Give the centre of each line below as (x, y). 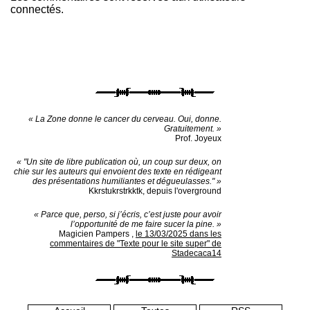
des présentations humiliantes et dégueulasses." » (127, 181)
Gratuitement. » (193, 129)
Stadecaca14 (197, 253)
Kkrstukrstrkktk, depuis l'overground (155, 191)
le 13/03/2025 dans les (179, 234)
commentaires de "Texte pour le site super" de (136, 244)
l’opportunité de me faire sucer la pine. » (146, 224)
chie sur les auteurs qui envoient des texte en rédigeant (118, 172)
